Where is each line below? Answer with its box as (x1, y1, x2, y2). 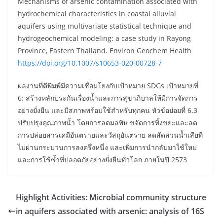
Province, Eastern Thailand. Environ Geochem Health (18, 45, 191, 55)
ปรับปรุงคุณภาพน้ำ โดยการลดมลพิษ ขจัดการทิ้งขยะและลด (18, 117, 197, 127)
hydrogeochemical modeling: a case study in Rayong (18, 33, 191, 43)
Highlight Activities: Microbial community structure (16, 191, 206, 203)
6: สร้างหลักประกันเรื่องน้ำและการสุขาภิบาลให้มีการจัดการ (18, 93, 198, 103)
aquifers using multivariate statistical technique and (18, 21, 191, 31)
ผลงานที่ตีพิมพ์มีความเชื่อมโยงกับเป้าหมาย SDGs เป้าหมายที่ (18, 80, 198, 90)
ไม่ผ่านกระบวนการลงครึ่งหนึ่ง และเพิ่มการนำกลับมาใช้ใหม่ (18, 142, 197, 152)
